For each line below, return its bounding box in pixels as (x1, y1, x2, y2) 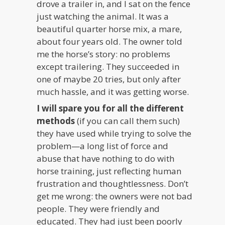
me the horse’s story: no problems (37, 48, 171, 60)
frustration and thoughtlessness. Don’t (37, 178, 189, 190)
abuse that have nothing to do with (37, 153, 175, 165)
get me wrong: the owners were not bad (37, 190, 193, 202)
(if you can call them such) (75, 115, 180, 127)
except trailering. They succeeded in (37, 60, 180, 72)
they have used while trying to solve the (37, 128, 192, 140)
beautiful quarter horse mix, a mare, (37, 23, 182, 35)
